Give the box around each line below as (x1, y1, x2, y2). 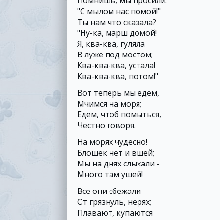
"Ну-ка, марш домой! (77, 27, 157, 38)
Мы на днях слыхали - (77, 158, 160, 169)
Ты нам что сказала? (77, 17, 156, 27)
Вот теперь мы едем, (77, 87, 159, 98)
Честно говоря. (77, 120, 136, 131)
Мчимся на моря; (77, 98, 141, 109)
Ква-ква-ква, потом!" (77, 71, 158, 82)
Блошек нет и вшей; (77, 147, 154, 158)
